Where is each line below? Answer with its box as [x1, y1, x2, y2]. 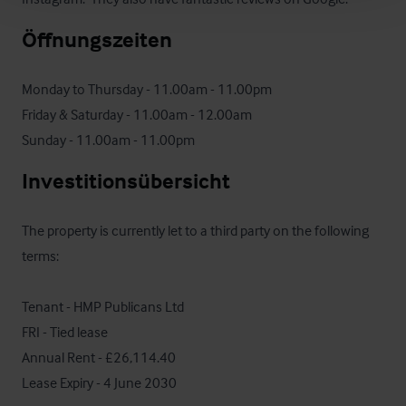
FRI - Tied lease [22, 323, 108, 341]
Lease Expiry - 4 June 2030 [22, 373, 177, 391]
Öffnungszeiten [22, 26, 172, 53]
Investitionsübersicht [22, 168, 230, 194]
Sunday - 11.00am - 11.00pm [22, 130, 195, 149]
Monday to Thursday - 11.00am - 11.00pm [22, 80, 272, 98]
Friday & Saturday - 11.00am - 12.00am [22, 105, 252, 123]
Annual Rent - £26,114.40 [22, 348, 176, 366]
